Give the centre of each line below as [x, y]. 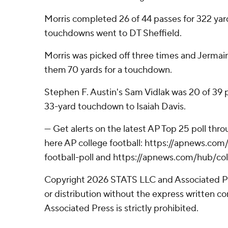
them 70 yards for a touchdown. [108, 70]
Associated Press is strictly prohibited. [121, 208]
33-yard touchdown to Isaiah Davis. [115, 107]
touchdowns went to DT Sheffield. [113, 33]
